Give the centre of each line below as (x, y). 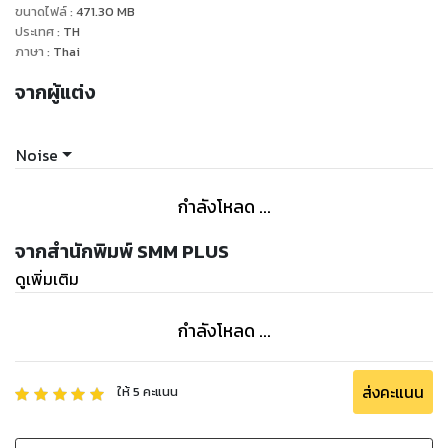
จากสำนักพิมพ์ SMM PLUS (122, 251)
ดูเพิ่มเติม (47, 278)
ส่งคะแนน (393, 392)
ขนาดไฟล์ (41, 12)
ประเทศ (36, 32)
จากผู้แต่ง (55, 93)
